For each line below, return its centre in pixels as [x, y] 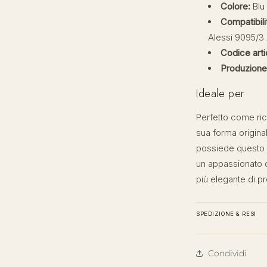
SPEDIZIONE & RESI [226, 214]
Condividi [227, 253]
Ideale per [220, 94]
